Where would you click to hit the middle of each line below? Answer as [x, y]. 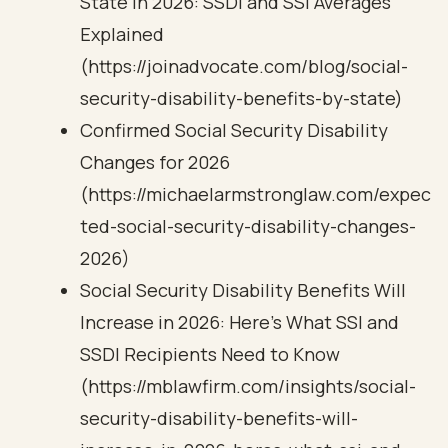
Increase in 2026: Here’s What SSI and [239, 322]
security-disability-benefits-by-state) [241, 98]
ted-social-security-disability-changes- [248, 226]
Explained [122, 34]
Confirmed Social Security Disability [234, 130]
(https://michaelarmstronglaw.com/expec [255, 194]
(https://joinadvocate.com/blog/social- [244, 66]
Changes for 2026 [155, 162]
